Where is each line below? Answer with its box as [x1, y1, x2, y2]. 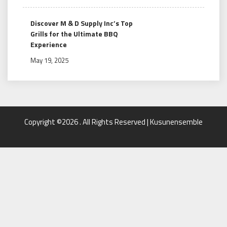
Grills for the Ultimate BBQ [30, 28, 118, 39]
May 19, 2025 [30, 55, 68, 65]
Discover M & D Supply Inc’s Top [30, 17, 133, 28]
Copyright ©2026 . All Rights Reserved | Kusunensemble [24, 116, 203, 128]
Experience [30, 39, 67, 50]
